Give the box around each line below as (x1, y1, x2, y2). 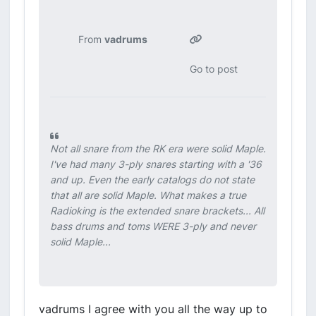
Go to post (190, 63, 238, 75)
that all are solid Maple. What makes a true (50, 189, 246, 201)
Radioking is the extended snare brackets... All (50, 205, 265, 217)
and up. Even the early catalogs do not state (50, 174, 255, 186)
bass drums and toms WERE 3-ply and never (50, 220, 256, 232)
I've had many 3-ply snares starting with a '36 (50, 158, 262, 170)
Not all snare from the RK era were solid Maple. (50, 142, 266, 154)
